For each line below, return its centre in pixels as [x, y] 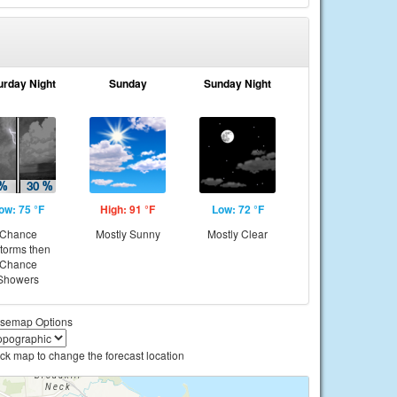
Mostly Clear [237, 234]
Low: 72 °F [237, 209]
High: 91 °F [128, 209]
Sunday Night [237, 83]
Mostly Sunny [128, 234]
